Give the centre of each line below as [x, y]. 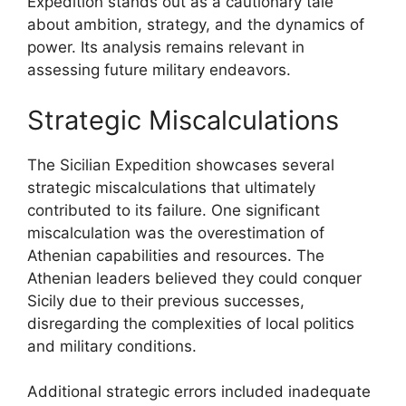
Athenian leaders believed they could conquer [194, 278]
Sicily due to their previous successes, [166, 300]
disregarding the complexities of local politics [191, 323]
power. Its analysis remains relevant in [166, 47]
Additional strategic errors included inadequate [199, 391]
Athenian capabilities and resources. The [176, 255]
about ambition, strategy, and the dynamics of [196, 24]
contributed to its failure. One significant [174, 210]
